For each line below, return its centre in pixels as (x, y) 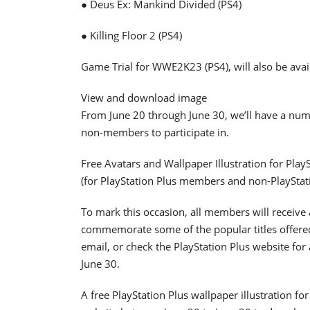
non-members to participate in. (155, 132)
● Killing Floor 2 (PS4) (131, 35)
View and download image (144, 97)
